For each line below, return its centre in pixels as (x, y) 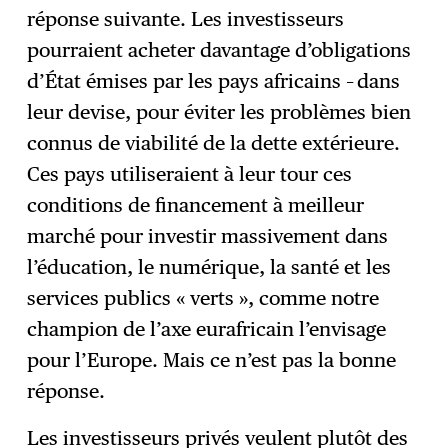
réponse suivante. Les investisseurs (186, 19)
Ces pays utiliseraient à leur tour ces (190, 174)
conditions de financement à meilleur (196, 205)
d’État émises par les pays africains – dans (214, 81)
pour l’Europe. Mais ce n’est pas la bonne (212, 360)
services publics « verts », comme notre (203, 298)
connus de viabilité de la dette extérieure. (214, 143)
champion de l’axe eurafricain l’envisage (207, 329)
